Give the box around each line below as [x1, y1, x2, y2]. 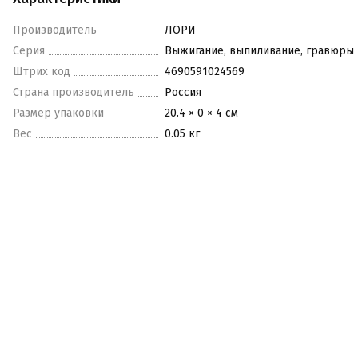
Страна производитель [13, 86, 134, 99]
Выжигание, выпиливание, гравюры [165, 44, 354, 58]
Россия [165, 86, 201, 99]
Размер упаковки [13, 106, 104, 120]
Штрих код [13, 65, 70, 78]
